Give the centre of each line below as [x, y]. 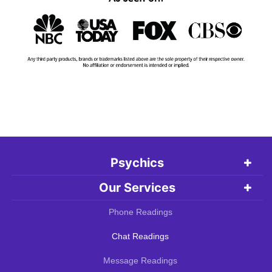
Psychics [137, 162]
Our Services [137, 187]
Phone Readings [140, 212]
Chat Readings [140, 236]
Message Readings [140, 260]
